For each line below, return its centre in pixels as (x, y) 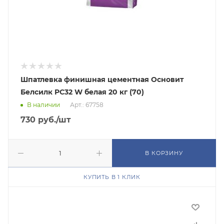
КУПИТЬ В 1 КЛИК (112, 177)
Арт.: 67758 (87, 105)
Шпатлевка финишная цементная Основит (102, 79)
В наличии (43, 105)
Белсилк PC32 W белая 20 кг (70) (82, 92)
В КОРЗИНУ (164, 153)
